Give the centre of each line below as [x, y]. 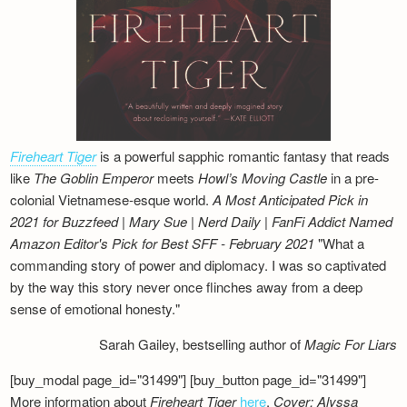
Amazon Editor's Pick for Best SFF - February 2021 [163, 243]
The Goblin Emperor [94, 178]
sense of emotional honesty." [95, 309]
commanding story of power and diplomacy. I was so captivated [199, 265]
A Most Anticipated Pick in [291, 200]
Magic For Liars [350, 344]
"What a [340, 243]
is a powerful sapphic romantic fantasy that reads [243, 156]
